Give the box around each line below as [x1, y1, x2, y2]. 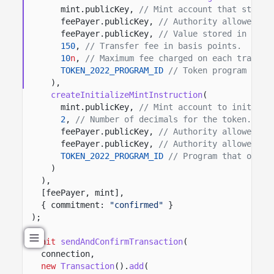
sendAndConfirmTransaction [61, 236, 183, 246]
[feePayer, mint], [41, 187, 124, 198]
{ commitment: [41, 199, 105, 210]
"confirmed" [109, 199, 163, 210]
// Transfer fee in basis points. [85, 40, 242, 51]
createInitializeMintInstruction [51, 89, 202, 100]
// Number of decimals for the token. [75, 114, 251, 124]
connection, [41, 248, 95, 259]
